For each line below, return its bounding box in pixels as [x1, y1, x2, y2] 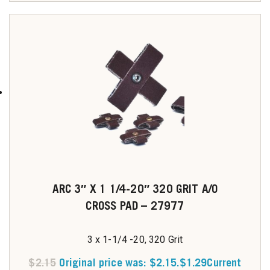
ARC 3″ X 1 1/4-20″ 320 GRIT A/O [52, 182, 218, 195]
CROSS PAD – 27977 [86, 199, 184, 212]
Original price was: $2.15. [59, 256, 180, 269]
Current [207, 256, 242, 269]
